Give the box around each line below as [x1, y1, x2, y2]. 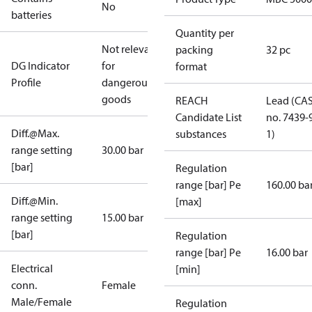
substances [175, 127, 226, 141]
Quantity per [175, 26, 234, 40]
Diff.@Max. [11, 126, 59, 140]
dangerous [102, 75, 152, 89]
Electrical [11, 261, 53, 275]
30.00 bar [102, 143, 143, 157]
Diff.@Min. [11, 194, 58, 208]
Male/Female [11, 295, 72, 309]
